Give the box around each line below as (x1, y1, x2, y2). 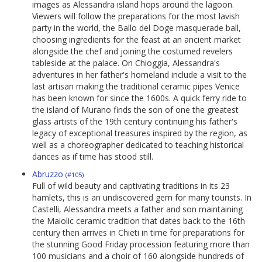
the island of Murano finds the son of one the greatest (32, 104, 239, 116)
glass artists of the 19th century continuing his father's (32, 116, 237, 127)
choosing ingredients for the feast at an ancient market (32, 34, 241, 46)
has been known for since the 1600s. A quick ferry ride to (32, 92, 247, 104)
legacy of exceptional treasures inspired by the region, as (32, 127, 247, 139)
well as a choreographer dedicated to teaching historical (32, 139, 244, 151)
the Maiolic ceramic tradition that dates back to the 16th (32, 215, 245, 227)
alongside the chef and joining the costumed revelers (32, 46, 233, 57)
